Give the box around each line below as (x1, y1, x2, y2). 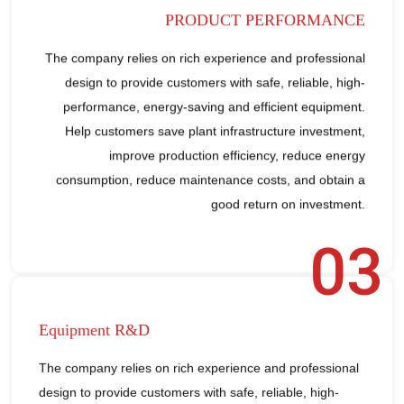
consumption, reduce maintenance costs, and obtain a (55, 170, 365, 185)
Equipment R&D (39, 314, 151, 333)
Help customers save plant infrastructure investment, (64, 121, 365, 136)
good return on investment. (210, 194, 365, 209)
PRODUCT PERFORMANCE (164, 8, 365, 27)
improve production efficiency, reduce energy (108, 145, 365, 161)
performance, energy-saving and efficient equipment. (62, 96, 365, 112)
